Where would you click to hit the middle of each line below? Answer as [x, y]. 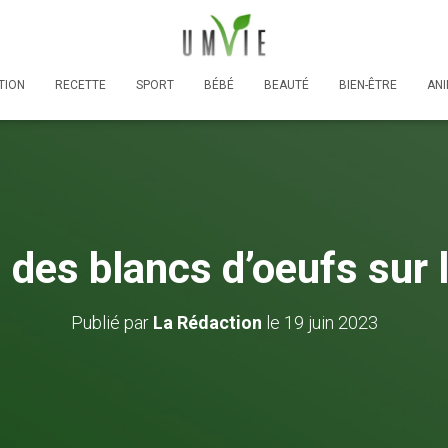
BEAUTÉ [286, 84]
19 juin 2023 [330, 322]
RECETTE [80, 84]
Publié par [111, 322]
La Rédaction [207, 322]
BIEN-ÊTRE [368, 84]
